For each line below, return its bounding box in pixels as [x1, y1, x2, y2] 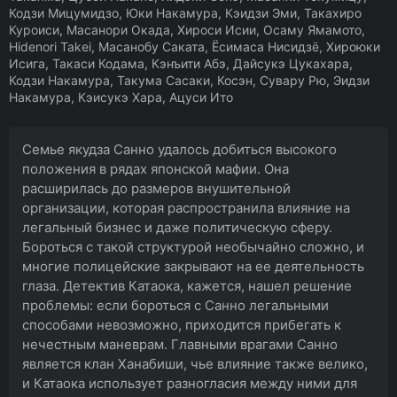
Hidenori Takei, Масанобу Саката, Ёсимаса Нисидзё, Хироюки [9, 39, 380, 54]
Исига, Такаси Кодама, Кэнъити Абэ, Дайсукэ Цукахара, [9, 56, 353, 71]
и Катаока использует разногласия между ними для [22, 375, 357, 392]
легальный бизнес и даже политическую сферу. [22, 219, 332, 236]
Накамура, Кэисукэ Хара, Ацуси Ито [9, 90, 233, 105]
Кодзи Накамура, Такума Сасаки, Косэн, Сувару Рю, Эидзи [9, 73, 370, 88]
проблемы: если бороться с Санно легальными [22, 297, 329, 314]
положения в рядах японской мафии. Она [22, 160, 289, 177]
